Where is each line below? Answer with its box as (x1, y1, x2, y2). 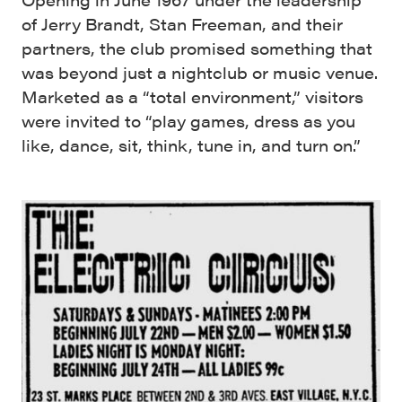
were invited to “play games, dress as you (22, 109, 355, 132)
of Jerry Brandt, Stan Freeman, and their (22, 12, 343, 35)
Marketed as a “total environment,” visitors (22, 84, 363, 108)
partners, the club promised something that (22, 36, 372, 59)
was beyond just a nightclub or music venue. (22, 60, 378, 83)
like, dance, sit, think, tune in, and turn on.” (22, 133, 361, 156)
